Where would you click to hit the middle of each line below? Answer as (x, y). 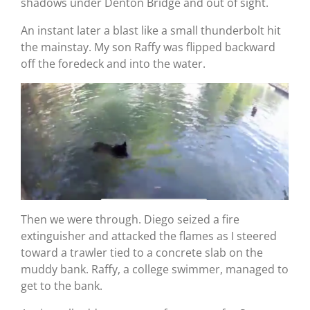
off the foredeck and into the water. (113, 64)
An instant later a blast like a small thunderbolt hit (151, 31)
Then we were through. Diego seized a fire (130, 220)
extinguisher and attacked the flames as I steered (149, 236)
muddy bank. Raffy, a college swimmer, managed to (155, 270)
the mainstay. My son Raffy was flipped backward (148, 47)
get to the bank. (62, 286)
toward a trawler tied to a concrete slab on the (142, 253)
